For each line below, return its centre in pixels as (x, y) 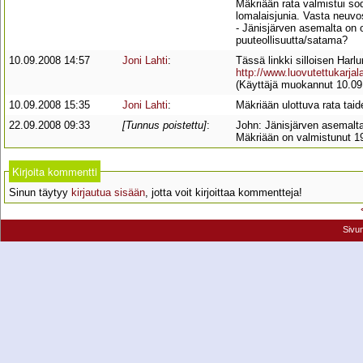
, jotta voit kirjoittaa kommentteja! (224, 193)
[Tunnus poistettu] (164, 126)
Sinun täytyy (40, 193)
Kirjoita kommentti (55, 172)
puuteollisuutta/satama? (292, 41)
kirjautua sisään (108, 193)
